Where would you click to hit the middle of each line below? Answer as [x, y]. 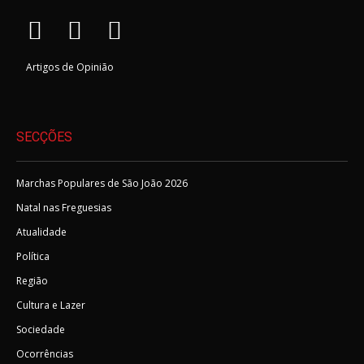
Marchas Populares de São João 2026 [102, 183]
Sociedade [41, 329]
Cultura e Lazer [51, 305]
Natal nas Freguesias [64, 208]
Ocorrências [45, 354]
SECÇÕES [44, 137]
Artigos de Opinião [70, 67]
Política [33, 256]
